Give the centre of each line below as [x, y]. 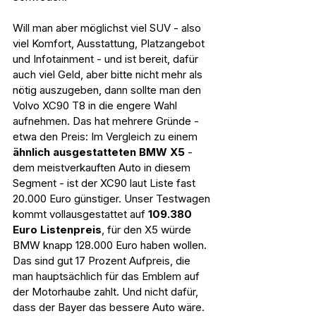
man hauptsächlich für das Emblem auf [108, 276]
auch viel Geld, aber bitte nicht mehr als [109, 74]
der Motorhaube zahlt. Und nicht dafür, [107, 292]
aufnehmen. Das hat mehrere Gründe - [107, 121]
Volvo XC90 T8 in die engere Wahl [96, 105]
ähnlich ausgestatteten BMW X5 [99, 152]
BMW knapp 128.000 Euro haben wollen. [111, 245]
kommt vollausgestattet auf [80, 214]
